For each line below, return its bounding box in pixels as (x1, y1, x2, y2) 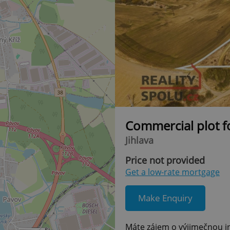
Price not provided (125, 154, 205, 166)
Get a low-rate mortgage (125, 166, 220, 178)
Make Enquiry (138, 192, 193, 204)
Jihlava (125, 133, 154, 146)
